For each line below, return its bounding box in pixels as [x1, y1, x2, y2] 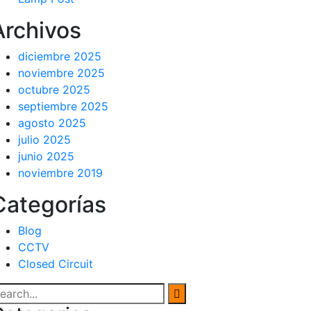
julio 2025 [18, 133, 71, 146]
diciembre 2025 [18, 49, 101, 63]
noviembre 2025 [18, 66, 105, 80]
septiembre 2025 [18, 99, 108, 113]
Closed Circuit [18, 257, 93, 271]
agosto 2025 [18, 116, 86, 130]
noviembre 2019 [18, 166, 103, 180]
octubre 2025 [18, 83, 90, 96]
